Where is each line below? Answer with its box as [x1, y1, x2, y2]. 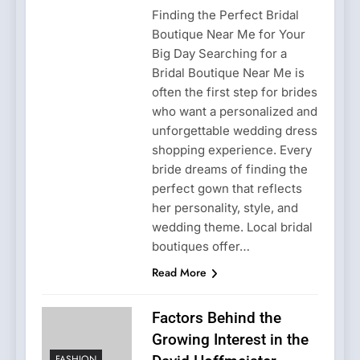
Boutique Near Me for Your [151, 26, 305, 42]
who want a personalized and [151, 103, 317, 119]
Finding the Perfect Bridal [151, 6, 299, 22]
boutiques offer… [151, 238, 250, 254]
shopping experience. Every [151, 141, 312, 157]
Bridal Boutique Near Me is [151, 64, 305, 80]
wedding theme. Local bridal [151, 219, 313, 235]
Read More [151, 264, 207, 280]
